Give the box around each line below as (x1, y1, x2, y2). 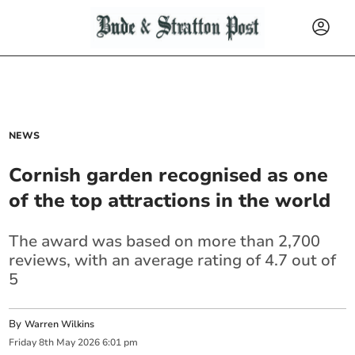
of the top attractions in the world (9, 188, 331, 213)
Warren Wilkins (25, 318, 95, 330)
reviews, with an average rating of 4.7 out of (9, 250, 337, 271)
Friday (9, 336, 37, 349)
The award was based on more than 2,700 (9, 231, 321, 252)
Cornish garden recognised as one (9, 162, 329, 188)
